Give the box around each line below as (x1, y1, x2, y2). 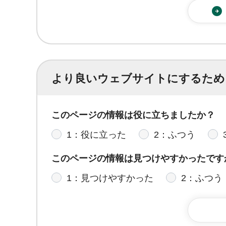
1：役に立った (67, 129, 126, 140)
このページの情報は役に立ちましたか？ (51, 109, 215, 120)
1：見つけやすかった (67, 173, 153, 183)
